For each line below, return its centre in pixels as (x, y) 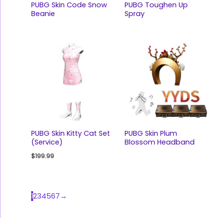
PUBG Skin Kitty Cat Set (70, 133)
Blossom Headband (159, 142)
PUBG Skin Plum (151, 133)
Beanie (43, 14)
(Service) (47, 142)
